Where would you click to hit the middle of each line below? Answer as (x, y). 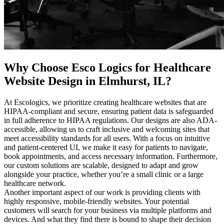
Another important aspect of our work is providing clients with (102, 192)
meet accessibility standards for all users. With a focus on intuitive (107, 138)
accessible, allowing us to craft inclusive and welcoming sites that (107, 129)
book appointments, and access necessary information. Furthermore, (111, 156)
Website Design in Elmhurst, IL (85, 81)
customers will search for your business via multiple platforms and (108, 210)
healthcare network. (35, 183)
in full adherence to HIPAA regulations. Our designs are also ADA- (110, 120)
